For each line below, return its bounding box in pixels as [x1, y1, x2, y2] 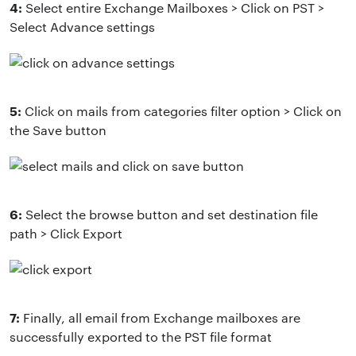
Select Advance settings [10, 17, 155, 35]
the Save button [10, 121, 106, 138]
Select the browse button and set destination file [22, 205, 318, 222]
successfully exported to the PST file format [10, 327, 272, 345]
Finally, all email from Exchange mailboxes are [20, 308, 300, 326]
